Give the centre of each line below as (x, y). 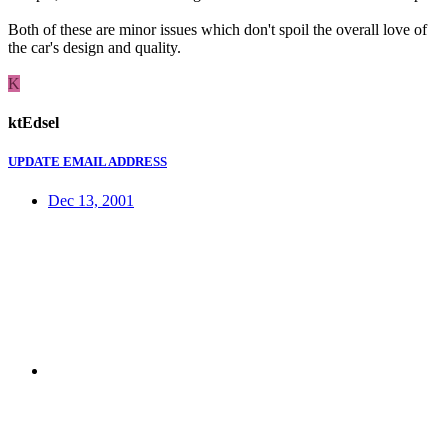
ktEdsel (33, 122)
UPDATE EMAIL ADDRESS (87, 162)
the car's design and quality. (94, 47)
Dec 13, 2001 (91, 201)
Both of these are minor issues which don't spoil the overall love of (217, 29)
